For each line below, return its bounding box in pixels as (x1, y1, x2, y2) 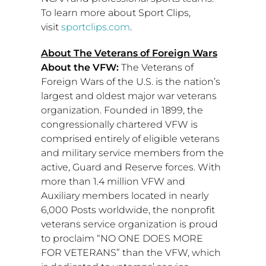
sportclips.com (61, 21, 130, 33)
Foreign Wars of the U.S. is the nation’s (40, 76, 220, 88)
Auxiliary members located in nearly (40, 190, 208, 202)
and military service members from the (40, 147, 224, 159)
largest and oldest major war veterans (40, 90, 217, 102)
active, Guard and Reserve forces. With (40, 161, 221, 173)
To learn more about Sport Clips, (40, 7, 191, 19)
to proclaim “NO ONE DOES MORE (40, 233, 203, 245)
